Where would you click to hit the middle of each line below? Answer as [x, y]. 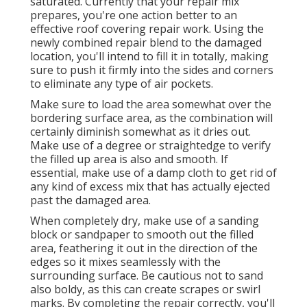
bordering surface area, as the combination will [151, 118]
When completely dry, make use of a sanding [145, 220]
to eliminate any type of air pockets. [122, 83]
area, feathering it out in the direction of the [144, 248]
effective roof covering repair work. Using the [147, 28]
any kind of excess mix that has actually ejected [150, 186]
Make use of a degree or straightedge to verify [150, 145]
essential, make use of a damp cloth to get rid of [153, 172]
